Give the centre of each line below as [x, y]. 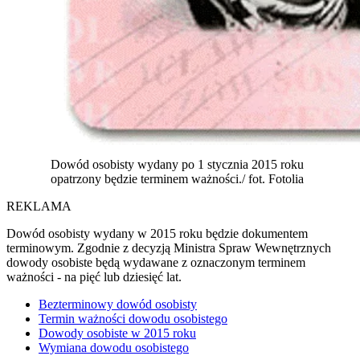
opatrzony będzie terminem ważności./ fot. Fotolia [177, 178]
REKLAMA [39, 206]
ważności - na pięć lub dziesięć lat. [94, 276]
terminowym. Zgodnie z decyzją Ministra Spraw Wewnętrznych [169, 247]
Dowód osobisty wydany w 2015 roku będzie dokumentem [157, 233]
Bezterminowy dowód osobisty [118, 304]
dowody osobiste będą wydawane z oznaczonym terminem [156, 262]
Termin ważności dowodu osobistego [133, 318]
